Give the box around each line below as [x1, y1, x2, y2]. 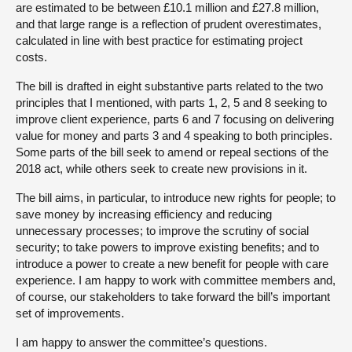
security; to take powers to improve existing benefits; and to [16, 240, 319, 254]
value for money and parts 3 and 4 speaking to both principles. [16, 129, 332, 142]
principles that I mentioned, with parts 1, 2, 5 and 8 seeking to [16, 96, 327, 109]
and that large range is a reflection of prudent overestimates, [16, 17, 321, 31]
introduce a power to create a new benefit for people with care [16, 257, 328, 270]
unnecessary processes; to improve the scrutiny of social [16, 224, 309, 237]
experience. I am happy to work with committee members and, [16, 273, 335, 287]
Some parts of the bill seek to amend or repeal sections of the [16, 145, 328, 159]
